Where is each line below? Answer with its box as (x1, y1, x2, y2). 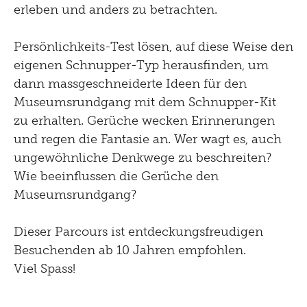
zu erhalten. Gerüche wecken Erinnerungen (14, 113, 275, 129)
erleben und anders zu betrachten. (14, 2, 221, 18)
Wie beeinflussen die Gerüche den (14, 169, 219, 184)
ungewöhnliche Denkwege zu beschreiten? (14, 150, 271, 166)
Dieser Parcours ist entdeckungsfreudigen (14, 224, 263, 240)
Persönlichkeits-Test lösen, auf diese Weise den (14, 39, 293, 55)
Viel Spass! (14, 261, 75, 277)
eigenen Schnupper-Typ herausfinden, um (14, 58, 269, 73)
